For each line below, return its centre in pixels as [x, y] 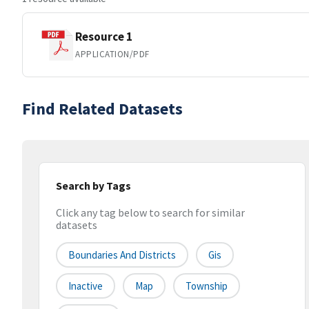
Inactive [86, 286]
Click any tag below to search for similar [150, 213]
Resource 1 [104, 36]
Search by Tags [93, 186]
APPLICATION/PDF [112, 54]
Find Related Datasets [102, 109]
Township [207, 286]
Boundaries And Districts [122, 255]
